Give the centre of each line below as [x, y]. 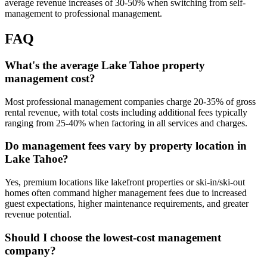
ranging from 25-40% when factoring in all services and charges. [126, 123]
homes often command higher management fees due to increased [126, 193]
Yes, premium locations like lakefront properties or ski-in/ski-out [125, 182]
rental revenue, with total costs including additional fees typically [126, 112]
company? [30, 250]
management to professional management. [83, 14]
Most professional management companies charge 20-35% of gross [130, 101]
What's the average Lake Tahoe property [105, 65]
